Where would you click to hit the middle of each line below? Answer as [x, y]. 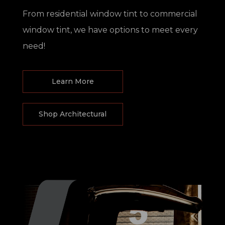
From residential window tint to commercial [110, 14]
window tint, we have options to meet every [110, 30]
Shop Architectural [73, 114]
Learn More [73, 82]
